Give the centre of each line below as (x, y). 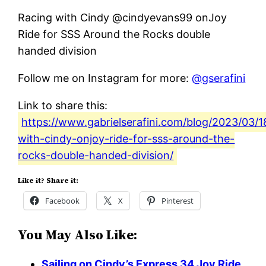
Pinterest (178, 200)
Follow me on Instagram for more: (105, 78)
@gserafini (219, 78)
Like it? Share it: (48, 180)
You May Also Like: (78, 235)
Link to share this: (63, 105)
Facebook (63, 200)
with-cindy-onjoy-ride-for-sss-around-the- (126, 138)
